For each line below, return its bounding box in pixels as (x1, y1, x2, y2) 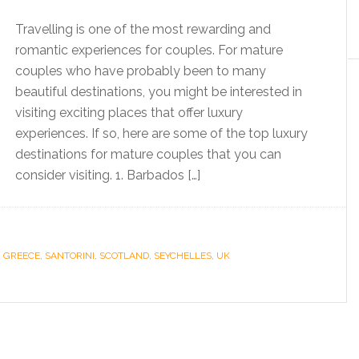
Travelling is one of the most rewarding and (15, 22, 271, 37)
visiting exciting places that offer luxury (15, 105, 243, 120)
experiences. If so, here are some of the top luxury (15, 126, 308, 141)
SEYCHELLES (154, 250, 212, 261)
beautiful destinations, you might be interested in (15, 84, 302, 99)
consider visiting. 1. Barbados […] (15, 167, 200, 183)
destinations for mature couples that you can (15, 147, 281, 162)
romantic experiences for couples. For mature (15, 42, 283, 58)
